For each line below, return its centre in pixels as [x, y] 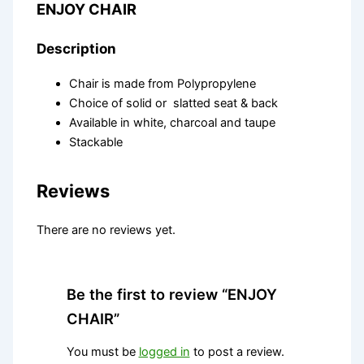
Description [77, 49]
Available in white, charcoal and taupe [173, 123]
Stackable [96, 143]
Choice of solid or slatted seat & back [174, 104]
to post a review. [237, 352]
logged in [164, 352]
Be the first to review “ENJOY [171, 294]
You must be [102, 352]
